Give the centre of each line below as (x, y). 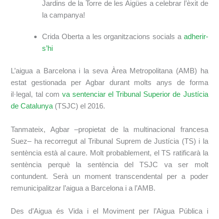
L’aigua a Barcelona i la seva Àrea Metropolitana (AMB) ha (109, 71)
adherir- (196, 37)
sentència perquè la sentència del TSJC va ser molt (109, 164)
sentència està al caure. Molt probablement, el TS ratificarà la (109, 153)
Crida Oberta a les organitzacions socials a (113, 37)
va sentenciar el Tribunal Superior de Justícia (135, 95)
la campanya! (64, 15)
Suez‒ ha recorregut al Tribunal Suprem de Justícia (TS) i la (109, 141)
